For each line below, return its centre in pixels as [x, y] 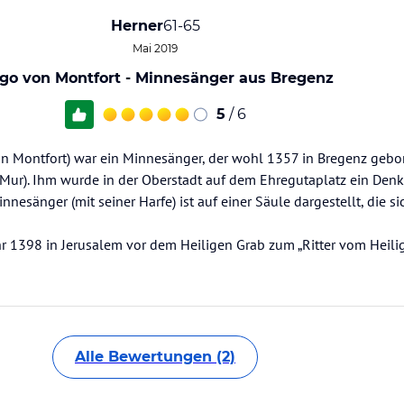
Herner [137, 26]
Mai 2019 [155, 48]
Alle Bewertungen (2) [155, 357]
